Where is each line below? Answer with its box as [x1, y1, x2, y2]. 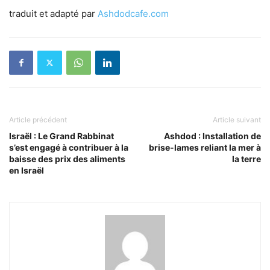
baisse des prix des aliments [9, 153, 125, 164]
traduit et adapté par [9, 7, 98, 19]
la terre [232, 153, 261, 164]
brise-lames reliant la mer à [149, 142, 261, 152]
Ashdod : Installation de [164, 130, 261, 141]
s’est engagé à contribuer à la [9, 142, 128, 152]
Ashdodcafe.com [98, 7, 169, 19]
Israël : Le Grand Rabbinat [9, 130, 114, 141]
